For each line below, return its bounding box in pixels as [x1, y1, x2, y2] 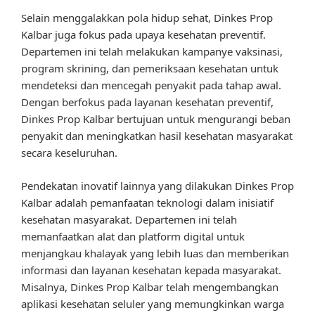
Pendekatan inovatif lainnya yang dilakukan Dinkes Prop [21, 178, 294, 193]
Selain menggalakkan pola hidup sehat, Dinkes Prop [21, 11, 273, 25]
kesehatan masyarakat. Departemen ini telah [21, 212, 237, 226]
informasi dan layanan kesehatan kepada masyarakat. [21, 262, 281, 277]
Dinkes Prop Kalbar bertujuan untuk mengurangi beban [21, 112, 290, 127]
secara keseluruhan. [21, 146, 117, 160]
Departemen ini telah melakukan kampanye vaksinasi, [21, 44, 283, 59]
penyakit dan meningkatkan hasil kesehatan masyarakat [21, 129, 292, 143]
